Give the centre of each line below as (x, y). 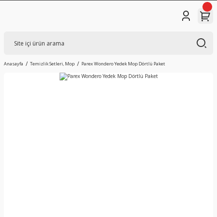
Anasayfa (14, 64)
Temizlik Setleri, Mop (52, 64)
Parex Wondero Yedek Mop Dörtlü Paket (123, 64)
